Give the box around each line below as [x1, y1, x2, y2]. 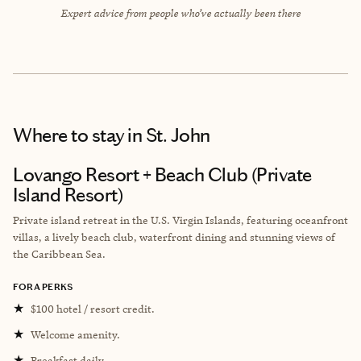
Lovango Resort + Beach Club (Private [13, 163, 312, 186]
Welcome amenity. [31, 327, 120, 341]
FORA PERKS [13, 280, 73, 293]
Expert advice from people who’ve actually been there [60, 6, 301, 19]
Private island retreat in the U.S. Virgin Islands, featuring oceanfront [13, 213, 348, 226]
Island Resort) [13, 183, 123, 206]
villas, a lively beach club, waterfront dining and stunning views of [13, 230, 335, 243]
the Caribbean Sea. [13, 247, 106, 260]
